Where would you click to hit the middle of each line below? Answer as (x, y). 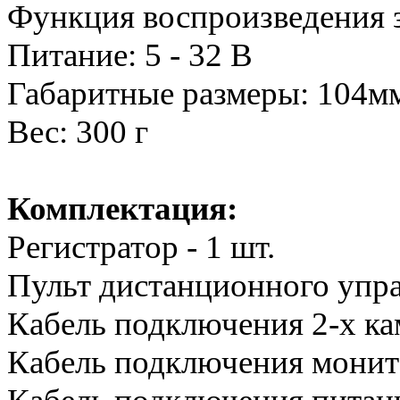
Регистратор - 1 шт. (141, 247)
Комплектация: (122, 209)
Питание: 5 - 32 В (130, 55)
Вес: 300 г (78, 132)
